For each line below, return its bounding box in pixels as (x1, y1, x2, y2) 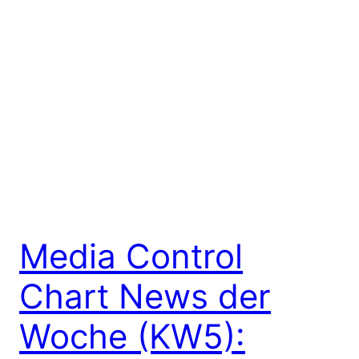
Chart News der (19, 276, 271, 317)
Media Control (19, 236, 243, 277)
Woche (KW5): (19, 316, 245, 357)
